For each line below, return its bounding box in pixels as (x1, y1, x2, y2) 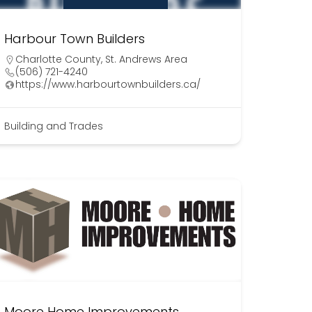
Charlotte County (15, 52, 101, 67)
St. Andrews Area (104, 52, 187, 67)
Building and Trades (3, 119, 103, 134)
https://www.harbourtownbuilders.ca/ (15, 77, 201, 92)
